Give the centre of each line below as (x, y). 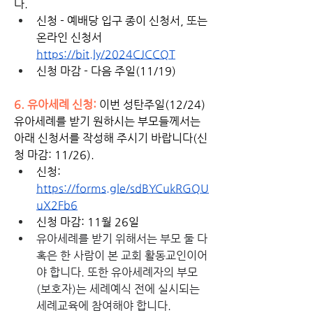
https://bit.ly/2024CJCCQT (106, 54)
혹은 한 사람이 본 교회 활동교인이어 (122, 255)
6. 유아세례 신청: (57, 104)
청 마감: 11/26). (56, 154)
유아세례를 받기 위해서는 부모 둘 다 (122, 238)
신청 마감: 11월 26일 (88, 221)
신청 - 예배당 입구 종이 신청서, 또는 (122, 20)
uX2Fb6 (57, 205)
